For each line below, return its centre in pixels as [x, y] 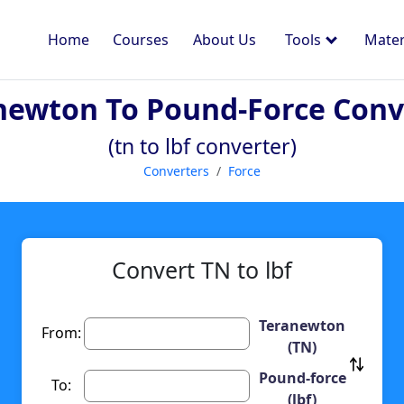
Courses [141, 40]
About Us [224, 40]
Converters [176, 171]
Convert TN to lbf [202, 270]
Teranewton [302, 326]
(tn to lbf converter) [202, 146]
